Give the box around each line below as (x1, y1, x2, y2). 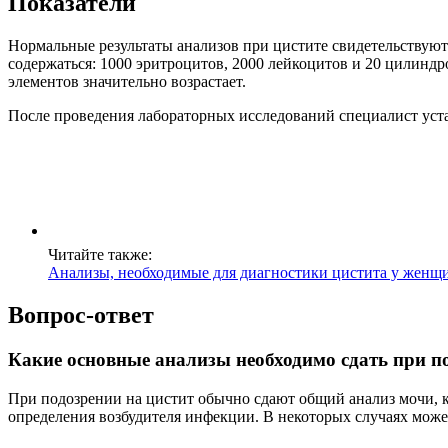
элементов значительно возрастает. (8, 72, 246, 90)
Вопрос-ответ (8, 301, 154, 328)
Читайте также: (48, 245, 152, 263)
